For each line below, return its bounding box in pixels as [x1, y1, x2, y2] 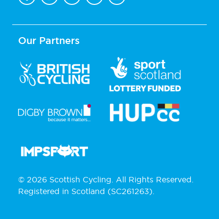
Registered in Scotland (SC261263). [18, 186, 154, 196]
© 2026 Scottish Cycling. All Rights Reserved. [18, 174, 194, 184]
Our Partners [18, 35, 80, 46]
